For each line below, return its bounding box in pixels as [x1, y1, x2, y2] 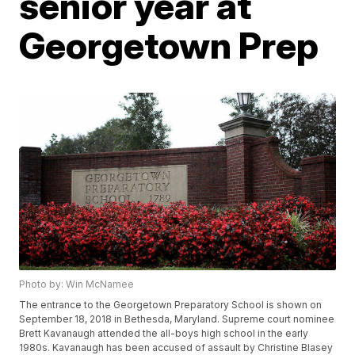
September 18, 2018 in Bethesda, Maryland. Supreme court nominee [19, 313, 335, 326]
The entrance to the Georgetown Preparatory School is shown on [19, 299, 323, 311]
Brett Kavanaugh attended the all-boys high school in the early [19, 327, 309, 340]
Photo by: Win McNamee [19, 278, 135, 291]
